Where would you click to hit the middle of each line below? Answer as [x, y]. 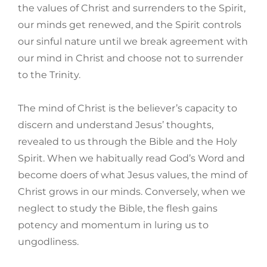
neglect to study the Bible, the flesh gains [118, 209]
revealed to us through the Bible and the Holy [128, 142]
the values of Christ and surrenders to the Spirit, [132, 8]
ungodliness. [48, 242]
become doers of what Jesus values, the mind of [133, 175]
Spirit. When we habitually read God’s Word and [131, 159]
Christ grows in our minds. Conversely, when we [132, 192]
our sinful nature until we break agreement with [133, 42]
